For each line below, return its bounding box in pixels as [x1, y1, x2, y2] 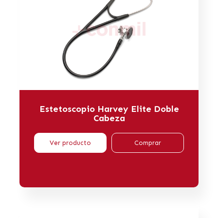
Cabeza [93, 113, 125, 124]
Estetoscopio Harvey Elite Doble [39, 104, 179, 115]
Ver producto [50, 139, 91, 147]
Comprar [134, 139, 161, 147]
